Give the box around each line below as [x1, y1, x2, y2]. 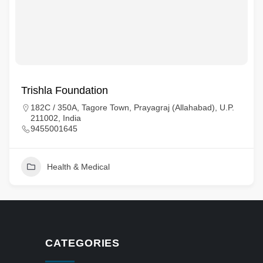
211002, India [31, 113, 81, 123]
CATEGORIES [45, 237, 120, 249]
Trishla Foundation [21, 85, 108, 96]
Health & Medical [47, 162, 110, 171]
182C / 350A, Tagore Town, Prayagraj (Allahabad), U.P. [31, 103, 234, 112]
